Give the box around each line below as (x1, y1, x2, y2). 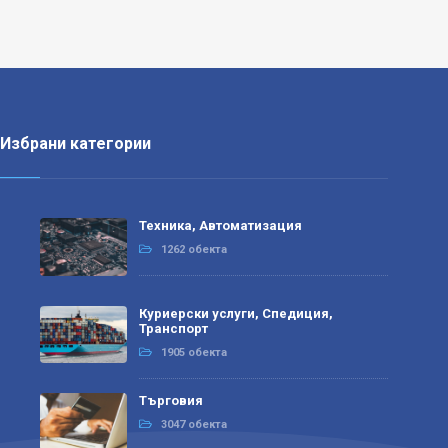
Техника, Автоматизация (139, 217, 302, 233)
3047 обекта (161, 418, 227, 432)
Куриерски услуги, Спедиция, (139, 305, 333, 321)
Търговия (139, 393, 203, 409)
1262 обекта (161, 242, 227, 256)
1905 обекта (161, 345, 227, 359)
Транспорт (139, 320, 208, 336)
